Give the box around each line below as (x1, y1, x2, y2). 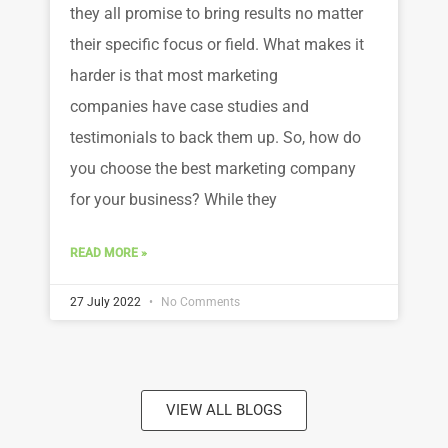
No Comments (158, 295, 240, 310)
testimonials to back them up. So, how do (70, 129, 361, 148)
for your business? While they (70, 191, 277, 210)
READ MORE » (70, 246, 147, 261)
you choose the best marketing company (70, 160, 356, 179)
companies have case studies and (70, 98, 309, 117)
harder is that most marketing (70, 67, 278, 86)
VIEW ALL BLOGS (166, 401, 282, 420)
